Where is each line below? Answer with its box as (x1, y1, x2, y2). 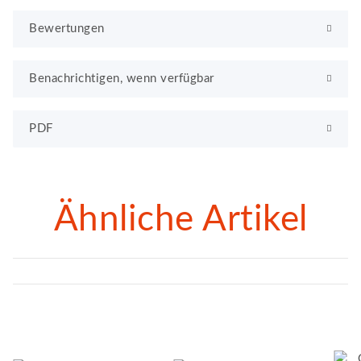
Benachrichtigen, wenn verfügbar (29, 72, 214, 85)
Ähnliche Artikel (53, 201, 308, 238)
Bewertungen (29, 22, 105, 35)
